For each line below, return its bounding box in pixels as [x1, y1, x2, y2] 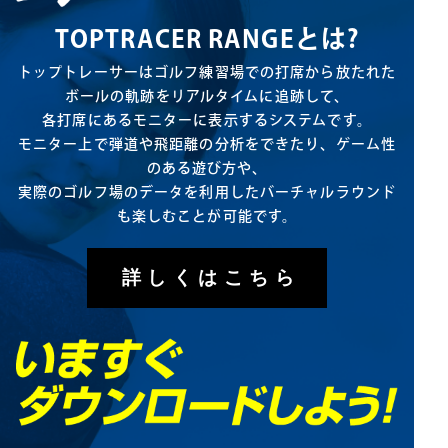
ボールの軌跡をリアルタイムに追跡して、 [64, 89, 350, 104]
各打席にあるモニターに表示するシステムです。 [42, 113, 372, 128]
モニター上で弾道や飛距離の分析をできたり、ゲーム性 [18, 137, 396, 152]
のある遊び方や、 [146, 161, 268, 176]
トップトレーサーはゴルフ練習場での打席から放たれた [18, 65, 396, 80]
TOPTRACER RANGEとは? [54, 26, 360, 52]
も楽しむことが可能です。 [116, 209, 298, 224]
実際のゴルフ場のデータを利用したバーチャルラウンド [18, 185, 396, 200]
